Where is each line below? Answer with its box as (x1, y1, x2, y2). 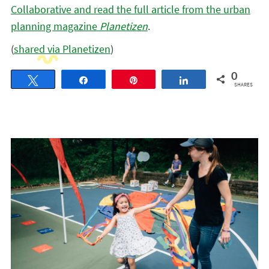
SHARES (234, 81, 253, 88)
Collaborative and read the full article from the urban (10, 2, 250, 16)
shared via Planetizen (13, 42, 110, 56)
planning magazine (10, 19, 100, 33)
